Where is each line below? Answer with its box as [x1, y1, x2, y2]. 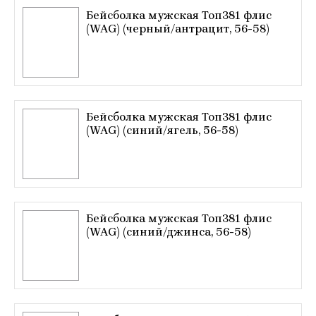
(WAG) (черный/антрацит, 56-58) [86, 22, 269, 35]
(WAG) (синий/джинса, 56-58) [86, 225, 251, 238]
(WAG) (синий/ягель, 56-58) [86, 123, 238, 137]
